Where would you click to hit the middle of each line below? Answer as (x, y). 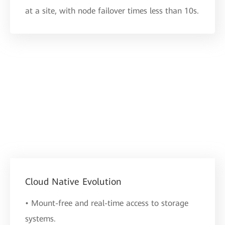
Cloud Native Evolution (73, 182)
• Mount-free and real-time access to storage (107, 203)
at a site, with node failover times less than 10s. (112, 11)
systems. (40, 219)
